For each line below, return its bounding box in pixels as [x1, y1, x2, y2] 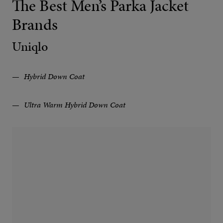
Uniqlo [12, 38, 48, 56]
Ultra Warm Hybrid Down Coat [22, 99, 125, 111]
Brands [12, 13, 58, 36]
